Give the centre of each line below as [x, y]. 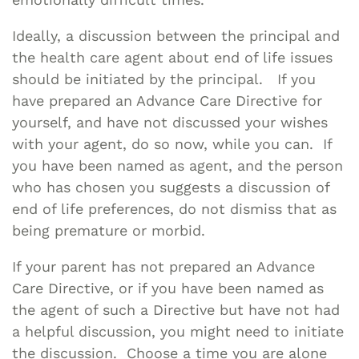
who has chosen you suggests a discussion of [171, 187]
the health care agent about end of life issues [172, 57]
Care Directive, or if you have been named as [168, 288]
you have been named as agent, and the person [177, 165]
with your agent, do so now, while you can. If [172, 143]
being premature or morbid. [109, 230]
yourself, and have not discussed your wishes [170, 122]
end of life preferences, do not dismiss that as [174, 208]
